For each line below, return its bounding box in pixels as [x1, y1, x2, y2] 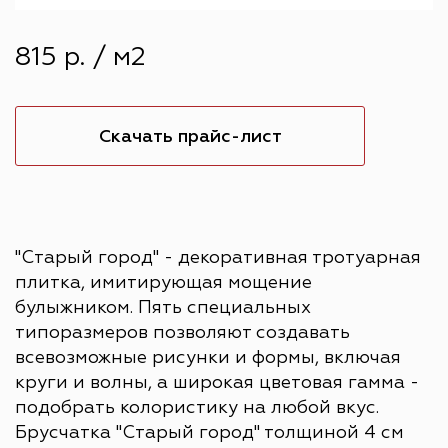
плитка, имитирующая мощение [15, 274, 312, 292]
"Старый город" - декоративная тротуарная [15, 249, 421, 267]
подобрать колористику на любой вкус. [15, 399, 379, 417]
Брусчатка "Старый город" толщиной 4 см [15, 424, 404, 442]
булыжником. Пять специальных [15, 299, 311, 317]
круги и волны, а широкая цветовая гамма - [15, 374, 419, 392]
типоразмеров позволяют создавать [15, 324, 350, 342]
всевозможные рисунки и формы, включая [15, 349, 401, 367]
